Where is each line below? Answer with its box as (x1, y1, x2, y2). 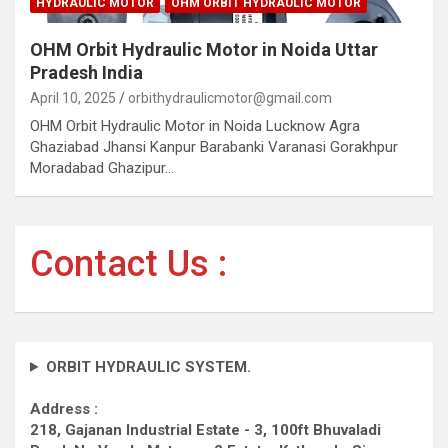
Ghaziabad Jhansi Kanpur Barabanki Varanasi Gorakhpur (30, 137, 398, 156)
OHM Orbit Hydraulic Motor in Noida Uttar (30, 38, 378, 60)
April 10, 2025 (30, 89, 116, 106)
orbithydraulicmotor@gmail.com (128, 89, 332, 106)
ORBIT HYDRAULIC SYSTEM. (45, 357, 251, 376)
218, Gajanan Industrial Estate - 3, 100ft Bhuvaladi (30, 420, 381, 439)
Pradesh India (30, 61, 143, 83)
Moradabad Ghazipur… (30, 158, 174, 177)
